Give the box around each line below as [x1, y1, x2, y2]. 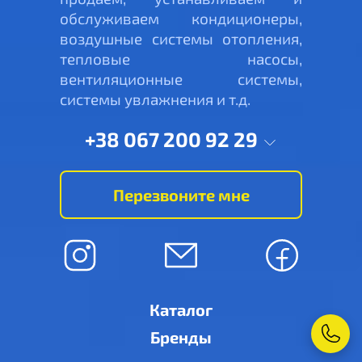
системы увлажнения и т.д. [60, 90, 250, 109]
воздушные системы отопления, [60, 29, 302, 48]
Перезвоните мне [112, 185, 250, 204]
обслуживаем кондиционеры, [60, 9, 302, 28]
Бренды [150, 327, 212, 347]
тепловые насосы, [60, 49, 302, 69]
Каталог [149, 300, 213, 319]
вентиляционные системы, [60, 69, 302, 89]
